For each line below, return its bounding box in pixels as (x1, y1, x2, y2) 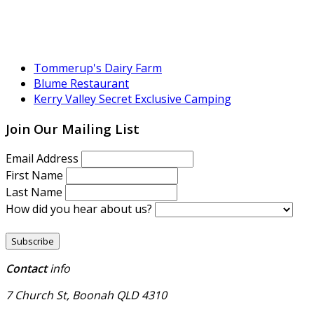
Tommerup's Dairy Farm (34, 60, 162, 76)
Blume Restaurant (34, 76, 129, 92)
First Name (6, 167, 66, 183)
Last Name (6, 184, 65, 200)
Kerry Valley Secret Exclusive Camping (34, 91, 231, 107)
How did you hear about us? (6, 200, 155, 217)
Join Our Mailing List (6, 120, 139, 138)
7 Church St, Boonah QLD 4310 (6, 287, 167, 303)
